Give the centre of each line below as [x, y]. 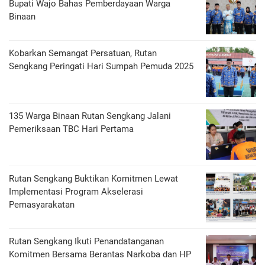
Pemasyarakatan [42, 205]
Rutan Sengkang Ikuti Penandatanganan [86, 241]
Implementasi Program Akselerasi [76, 192]
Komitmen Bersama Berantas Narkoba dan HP [100, 254]
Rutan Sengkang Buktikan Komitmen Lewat [93, 179]
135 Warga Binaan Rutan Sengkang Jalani [90, 116]
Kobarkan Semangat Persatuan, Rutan [83, 53]
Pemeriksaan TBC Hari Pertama [71, 129]
